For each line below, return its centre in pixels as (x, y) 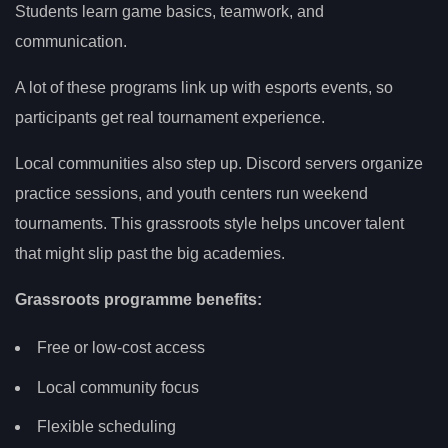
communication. (71, 42)
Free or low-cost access (121, 347)
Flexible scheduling (106, 427)
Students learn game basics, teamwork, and (169, 12)
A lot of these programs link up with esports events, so (204, 88)
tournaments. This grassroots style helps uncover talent (209, 224)
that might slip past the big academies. (150, 254)
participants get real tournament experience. (170, 118)
